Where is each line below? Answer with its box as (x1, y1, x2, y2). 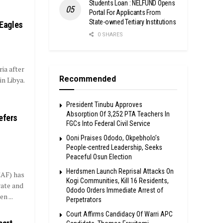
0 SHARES (96, 31, 123, 38)
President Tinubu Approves (66, 100, 142, 109)
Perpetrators (66, 195, 102, 204)
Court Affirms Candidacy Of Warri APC (66, 210, 173, 218)
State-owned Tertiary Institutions (89, 17, 176, 26)
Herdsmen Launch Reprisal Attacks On (66, 167, 174, 175)
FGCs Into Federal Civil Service (66, 119, 150, 127)
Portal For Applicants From (89, 8, 161, 16)
